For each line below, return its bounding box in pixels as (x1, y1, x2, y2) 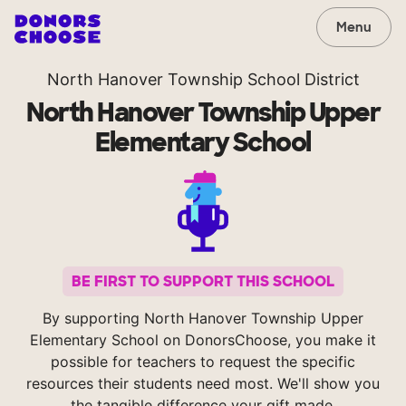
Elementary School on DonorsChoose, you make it (30, 331, 376, 350)
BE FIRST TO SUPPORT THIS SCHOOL (72, 272, 334, 292)
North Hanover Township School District (46, 70, 360, 89)
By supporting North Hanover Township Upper (43, 309, 363, 328)
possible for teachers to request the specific (51, 353, 355, 372)
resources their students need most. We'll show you (26, 374, 380, 393)
